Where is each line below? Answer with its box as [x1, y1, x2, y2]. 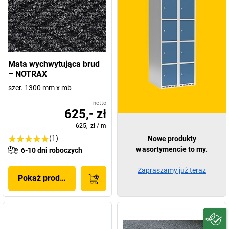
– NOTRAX [8, 69, 47, 79]
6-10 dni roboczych [21, 146, 82, 154]
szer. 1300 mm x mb [8, 84, 72, 92]
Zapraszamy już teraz [138, 166, 206, 174]
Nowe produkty [147, 134, 196, 143]
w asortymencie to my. [136, 145, 208, 153]
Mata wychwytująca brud [8, 59, 100, 69]
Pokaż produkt [18, 173, 72, 183]
